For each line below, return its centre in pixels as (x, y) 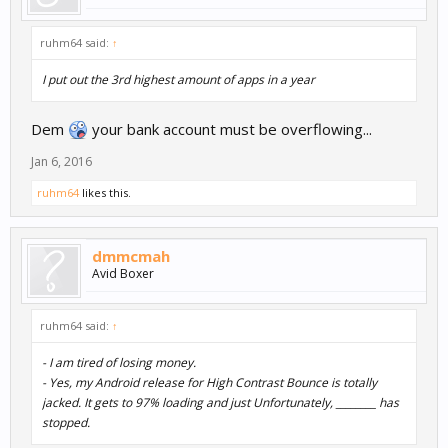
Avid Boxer (123, 274)
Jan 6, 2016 (61, 162)
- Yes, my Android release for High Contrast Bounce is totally (209, 383)
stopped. (66, 423)
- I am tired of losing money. (119, 363)
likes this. (105, 193)
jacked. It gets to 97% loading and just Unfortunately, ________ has (220, 403)
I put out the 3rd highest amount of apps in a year (178, 80)
